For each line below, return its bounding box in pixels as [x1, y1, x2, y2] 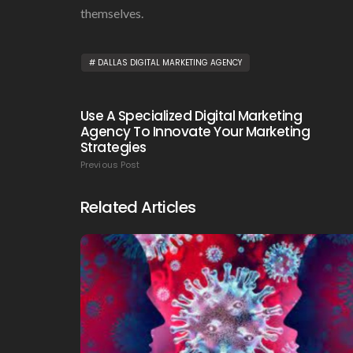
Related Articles [80, 195, 196, 218]
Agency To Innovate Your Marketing [80, 121, 310, 141]
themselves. [80, 5, 143, 20]
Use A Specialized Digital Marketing [80, 106, 303, 125]
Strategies [80, 137, 147, 157]
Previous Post [80, 158, 140, 171]
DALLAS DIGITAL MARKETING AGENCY [98, 56, 242, 69]
